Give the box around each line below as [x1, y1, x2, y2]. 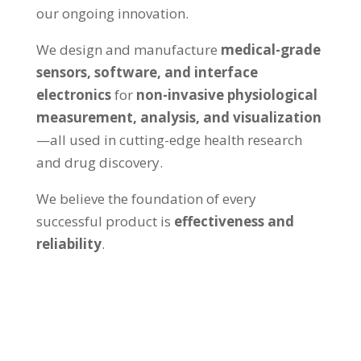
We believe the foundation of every [35, 189, 256, 209]
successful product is [35, 212, 171, 231]
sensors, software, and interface [35, 63, 258, 82]
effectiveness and [173, 212, 294, 231]
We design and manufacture [35, 40, 218, 60]
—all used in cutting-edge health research [35, 131, 302, 150]
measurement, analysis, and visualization [35, 108, 322, 127]
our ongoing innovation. [35, 4, 189, 23]
